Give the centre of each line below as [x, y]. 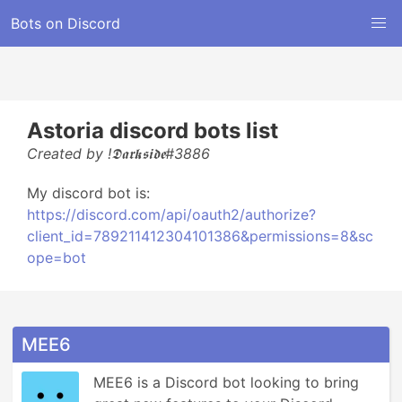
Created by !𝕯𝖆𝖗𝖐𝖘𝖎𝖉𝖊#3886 [118, 153]
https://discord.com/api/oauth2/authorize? [171, 214]
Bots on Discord [66, 23]
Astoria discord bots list [153, 131]
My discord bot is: [88, 193]
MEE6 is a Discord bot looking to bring [226, 382]
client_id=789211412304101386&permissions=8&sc [200, 236]
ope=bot [57, 258]
